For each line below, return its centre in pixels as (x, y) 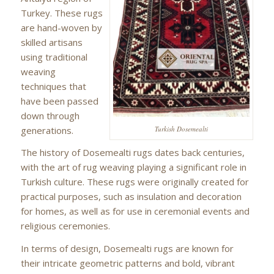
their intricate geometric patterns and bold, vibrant (128, 263)
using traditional (54, 57)
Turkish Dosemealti (182, 129)
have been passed (59, 101)
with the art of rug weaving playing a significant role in (133, 167)
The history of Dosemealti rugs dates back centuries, (132, 153)
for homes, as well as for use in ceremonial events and (135, 211)
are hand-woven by (61, 27)
